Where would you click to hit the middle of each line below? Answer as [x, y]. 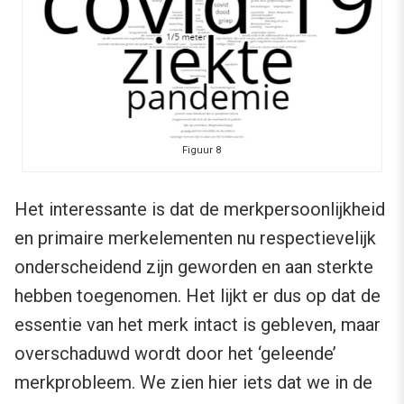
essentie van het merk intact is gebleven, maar [197, 325]
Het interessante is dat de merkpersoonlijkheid [200, 210]
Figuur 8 [202, 151]
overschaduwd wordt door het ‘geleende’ [175, 354]
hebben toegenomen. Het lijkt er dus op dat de [197, 296]
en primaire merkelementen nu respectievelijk [195, 239]
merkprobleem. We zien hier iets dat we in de [193, 383]
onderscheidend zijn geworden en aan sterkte [194, 267]
